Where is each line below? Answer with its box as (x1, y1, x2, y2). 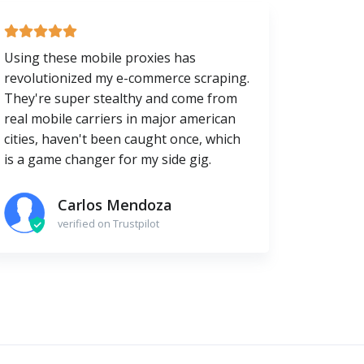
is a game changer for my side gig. (3, 150, 211, 169)
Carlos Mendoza (57, 194, 172, 214)
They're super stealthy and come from (3, 89, 237, 108)
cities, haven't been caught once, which (3, 130, 240, 149)
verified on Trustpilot (57, 215, 159, 231)
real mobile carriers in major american (3, 110, 236, 128)
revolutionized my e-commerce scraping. (3, 69, 249, 88)
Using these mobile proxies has (3, 49, 196, 67)
